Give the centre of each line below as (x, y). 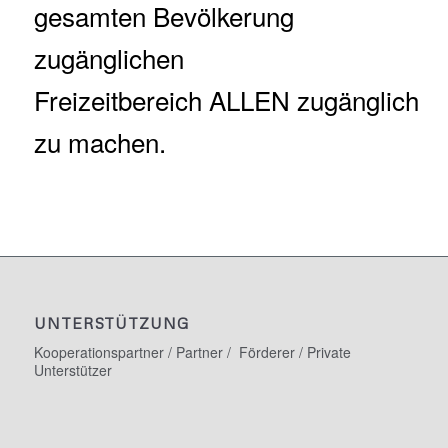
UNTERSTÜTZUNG (111, 323)
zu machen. (99, 142)
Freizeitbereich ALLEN (161, 100)
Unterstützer (72, 370)
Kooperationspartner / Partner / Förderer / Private (192, 352)
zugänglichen (108, 58)
